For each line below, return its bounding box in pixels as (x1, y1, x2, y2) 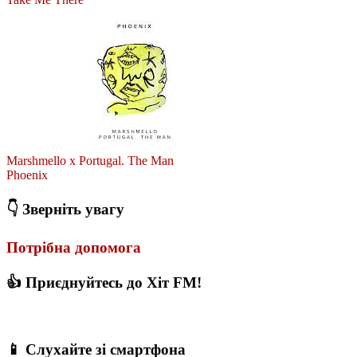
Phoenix (6, 168, 48, 182)
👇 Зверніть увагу (6, 201, 124, 218)
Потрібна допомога (6, 238, 141, 256)
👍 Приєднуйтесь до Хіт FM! (6, 273, 202, 291)
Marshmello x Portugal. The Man (6, 154, 174, 168)
